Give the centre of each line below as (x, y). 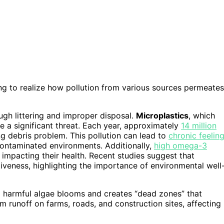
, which (202, 116)
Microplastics (162, 116)
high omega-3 (180, 146)
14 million (199, 126)
